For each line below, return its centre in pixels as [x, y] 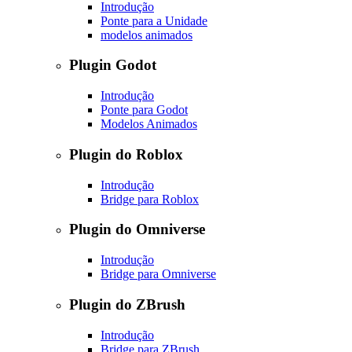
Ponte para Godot [144, 110]
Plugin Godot [113, 65]
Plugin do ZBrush [127, 304]
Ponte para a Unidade [154, 20]
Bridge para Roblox [150, 199]
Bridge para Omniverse [158, 274]
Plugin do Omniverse [137, 229]
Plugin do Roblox [126, 154]
